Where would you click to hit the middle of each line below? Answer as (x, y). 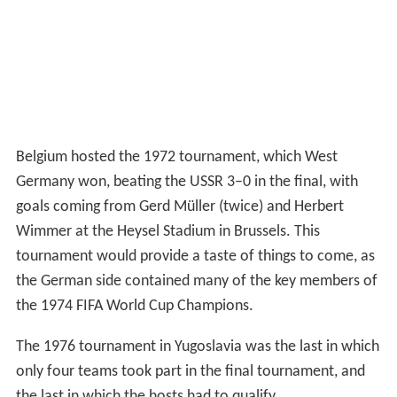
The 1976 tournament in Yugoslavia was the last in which (197, 346)
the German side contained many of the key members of (196, 281)
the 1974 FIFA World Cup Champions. (134, 306)
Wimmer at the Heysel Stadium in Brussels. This (167, 231)
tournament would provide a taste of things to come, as (195, 256)
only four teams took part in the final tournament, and (190, 371)
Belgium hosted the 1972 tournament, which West (176, 157)
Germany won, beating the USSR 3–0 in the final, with (187, 182)
